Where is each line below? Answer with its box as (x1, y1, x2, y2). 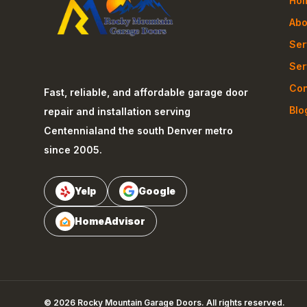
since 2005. (44, 144, 102, 156)
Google (138, 185, 175, 197)
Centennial (44, 125, 97, 136)
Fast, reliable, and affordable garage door (44, 86, 248, 98)
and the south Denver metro (97, 125, 233, 136)
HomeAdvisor (75, 215, 145, 227)
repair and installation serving (44, 106, 191, 117)
